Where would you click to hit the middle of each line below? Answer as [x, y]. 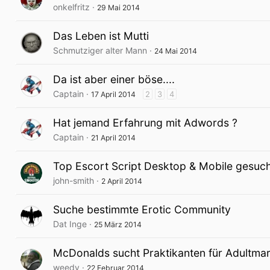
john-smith [74, 181]
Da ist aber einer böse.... [114, 79]
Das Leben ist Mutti [101, 36]
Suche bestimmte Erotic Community [142, 209]
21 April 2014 [113, 138]
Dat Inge [70, 224]
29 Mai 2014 [118, 8]
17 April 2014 [113, 94]
